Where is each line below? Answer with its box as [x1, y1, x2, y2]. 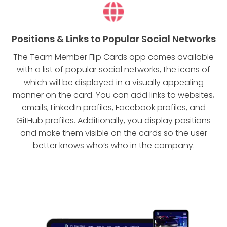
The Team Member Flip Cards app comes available [13, 51, 214, 63]
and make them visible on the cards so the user [20, 127, 207, 139]
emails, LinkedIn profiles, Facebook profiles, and [21, 101, 206, 113]
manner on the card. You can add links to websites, [13, 89, 214, 101]
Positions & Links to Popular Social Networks [11, 32, 216, 45]
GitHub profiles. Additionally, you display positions [16, 114, 211, 126]
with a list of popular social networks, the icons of [17, 63, 210, 75]
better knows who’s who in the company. [32, 139, 195, 152]
